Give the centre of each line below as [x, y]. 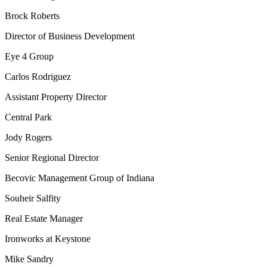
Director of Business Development [70, 36]
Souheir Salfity [33, 198]
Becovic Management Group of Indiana [80, 178]
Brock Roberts [32, 16]
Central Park [28, 117]
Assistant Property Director [56, 97]
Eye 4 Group [29, 56]
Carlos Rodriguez [38, 77]
